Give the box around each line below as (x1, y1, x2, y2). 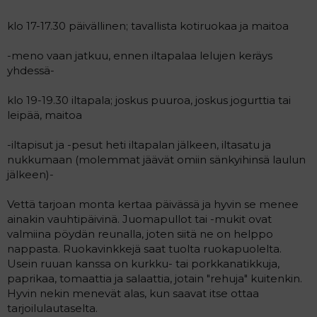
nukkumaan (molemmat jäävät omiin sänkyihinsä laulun (7, 153, 306, 166)
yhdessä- (7, 64, 54, 77)
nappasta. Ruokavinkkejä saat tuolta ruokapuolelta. (7, 242, 282, 255)
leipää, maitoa (7, 108, 82, 122)
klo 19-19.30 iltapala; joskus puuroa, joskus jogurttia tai (7, 93, 291, 107)
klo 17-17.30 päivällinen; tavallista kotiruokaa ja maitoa (7, 19, 289, 33)
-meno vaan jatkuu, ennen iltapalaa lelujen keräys (7, 49, 272, 62)
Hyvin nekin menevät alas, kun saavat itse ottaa (7, 287, 259, 300)
